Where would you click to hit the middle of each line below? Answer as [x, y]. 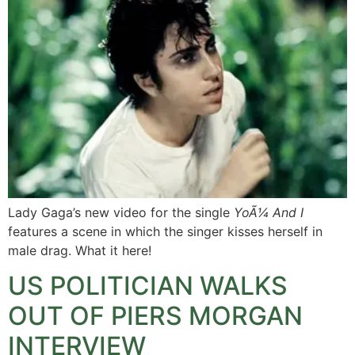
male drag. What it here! [80, 250]
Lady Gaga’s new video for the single [121, 212]
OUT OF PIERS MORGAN [155, 316]
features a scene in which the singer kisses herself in [165, 231]
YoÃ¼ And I [269, 212]
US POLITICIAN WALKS [148, 286]
